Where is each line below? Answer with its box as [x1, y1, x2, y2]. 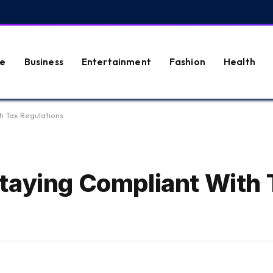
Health [223, 55, 255, 68]
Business [24, 55, 63, 68]
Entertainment [81, 55, 151, 68]
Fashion [169, 55, 205, 68]
